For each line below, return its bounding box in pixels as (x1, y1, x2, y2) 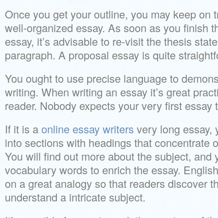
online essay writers (41, 121, 134, 136)
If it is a (5, 121, 41, 136)
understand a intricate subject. (5, 189, 145, 204)
